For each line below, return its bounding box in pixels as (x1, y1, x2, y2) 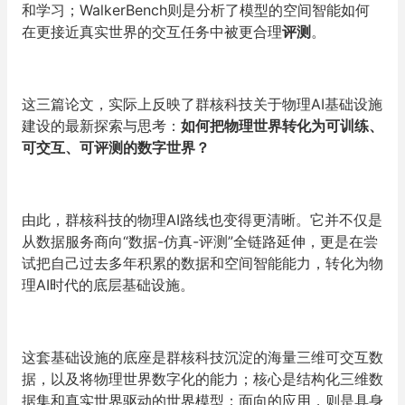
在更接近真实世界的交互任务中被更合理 (22, 22, 282, 41)
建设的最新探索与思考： (22, 116, 181, 135)
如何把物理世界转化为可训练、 (181, 116, 383, 135)
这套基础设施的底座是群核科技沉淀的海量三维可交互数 (22, 347, 383, 366)
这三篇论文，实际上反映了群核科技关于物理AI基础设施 (22, 94, 382, 113)
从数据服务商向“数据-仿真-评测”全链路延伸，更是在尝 (22, 231, 378, 250)
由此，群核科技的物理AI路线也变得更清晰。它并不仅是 (22, 210, 382, 229)
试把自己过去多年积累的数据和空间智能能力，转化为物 (22, 253, 383, 272)
